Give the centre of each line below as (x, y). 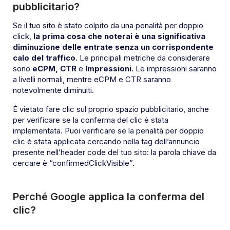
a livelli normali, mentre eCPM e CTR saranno (92, 80)
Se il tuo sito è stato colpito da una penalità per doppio (108, 26)
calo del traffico (44, 58)
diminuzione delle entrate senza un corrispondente (113, 47)
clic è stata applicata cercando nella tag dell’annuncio (106, 142)
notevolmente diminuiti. (53, 90)
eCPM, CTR (54, 69)
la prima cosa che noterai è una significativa (119, 36)
